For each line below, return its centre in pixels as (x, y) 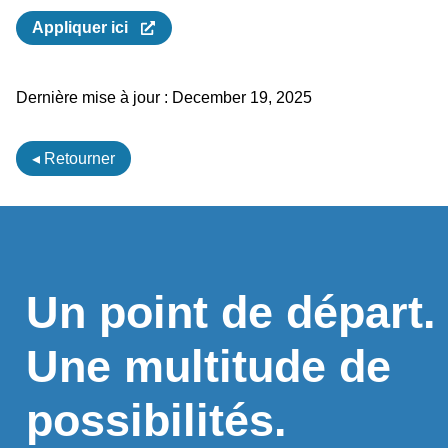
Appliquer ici (85, 27)
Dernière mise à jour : (91, 97)
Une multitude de (209, 366)
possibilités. (157, 420)
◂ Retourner (73, 158)
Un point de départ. (231, 312)
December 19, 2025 (239, 97)
